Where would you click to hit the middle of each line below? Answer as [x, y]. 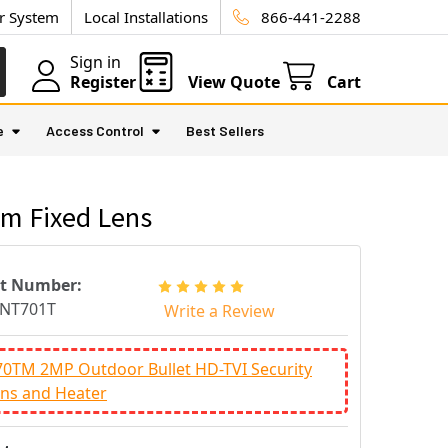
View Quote [234, 82]
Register [103, 82]
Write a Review [219, 310]
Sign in [95, 62]
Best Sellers [225, 130]
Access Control [95, 130]
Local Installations [146, 17]
